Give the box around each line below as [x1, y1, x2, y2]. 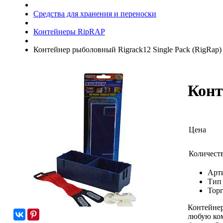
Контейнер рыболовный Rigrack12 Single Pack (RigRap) [33, 45, 222, 54]
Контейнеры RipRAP [33, 27, 105, 36]
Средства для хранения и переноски [33, 9, 156, 18]
